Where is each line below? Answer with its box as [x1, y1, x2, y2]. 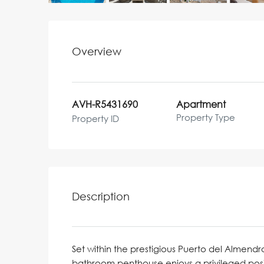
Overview [72, 44, 121, 58]
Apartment [176, 98, 226, 111]
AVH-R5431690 [72, 98, 138, 111]
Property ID [72, 113, 119, 124]
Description [72, 190, 130, 203]
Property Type [176, 112, 236, 123]
